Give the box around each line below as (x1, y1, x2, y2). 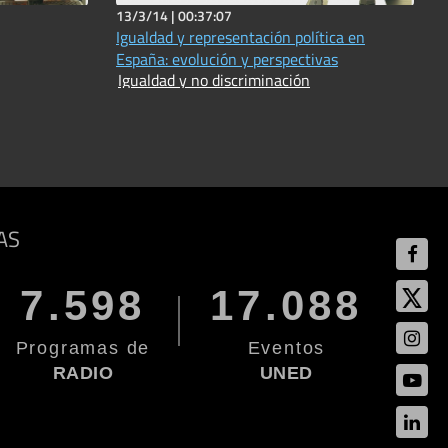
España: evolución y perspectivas (116, 46, 338, 71)
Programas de (15, 337, 151, 358)
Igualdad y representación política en (116, 24, 365, 49)
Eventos (247, 337, 326, 358)
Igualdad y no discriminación (118, 67, 310, 92)
